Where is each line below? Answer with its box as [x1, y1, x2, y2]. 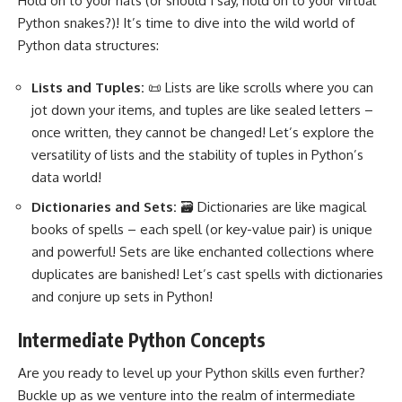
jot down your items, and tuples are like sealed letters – [31, 101, 373, 119]
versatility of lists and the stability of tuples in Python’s [31, 146, 363, 164]
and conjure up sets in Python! [31, 287, 213, 305]
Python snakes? [18, 13, 111, 31]
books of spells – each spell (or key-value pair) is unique [31, 220, 372, 238]
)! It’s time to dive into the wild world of [111, 13, 354, 31]
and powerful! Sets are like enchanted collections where [31, 242, 374, 260]
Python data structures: [18, 36, 159, 54]
